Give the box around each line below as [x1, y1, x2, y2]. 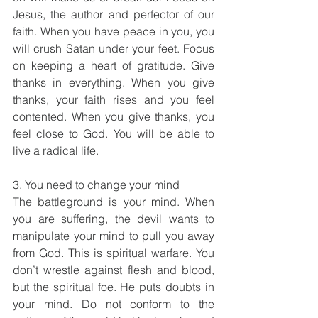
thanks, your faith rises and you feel [13, 92, 214, 106]
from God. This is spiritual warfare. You [13, 246, 214, 260]
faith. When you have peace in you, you [13, 24, 214, 38]
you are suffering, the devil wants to [13, 212, 214, 226]
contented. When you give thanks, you [13, 109, 214, 124]
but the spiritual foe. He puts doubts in [13, 280, 214, 294]
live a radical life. [13, 143, 102, 158]
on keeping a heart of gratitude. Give [13, 58, 214, 72]
